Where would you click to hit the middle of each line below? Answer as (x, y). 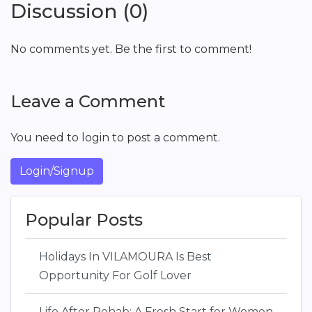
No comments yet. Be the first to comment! (131, 49)
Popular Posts (84, 220)
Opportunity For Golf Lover (115, 275)
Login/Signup (57, 171)
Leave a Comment (88, 101)
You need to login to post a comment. (115, 138)
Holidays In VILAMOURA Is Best (125, 257)
